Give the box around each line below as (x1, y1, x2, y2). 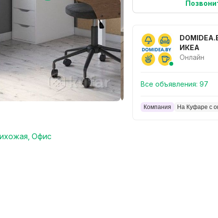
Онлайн (180, 53, 204, 61)
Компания (144, 104, 171, 110)
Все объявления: (141, 80, 198, 88)
